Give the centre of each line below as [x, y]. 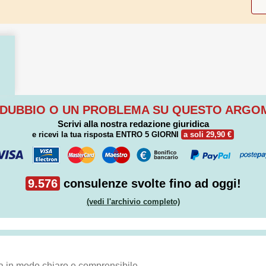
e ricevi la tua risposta [74, 134]
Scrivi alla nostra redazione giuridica [133, 123]
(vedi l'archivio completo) [133, 202]
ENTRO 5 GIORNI [147, 134]
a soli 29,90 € [208, 134]
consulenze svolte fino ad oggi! [150, 183]
